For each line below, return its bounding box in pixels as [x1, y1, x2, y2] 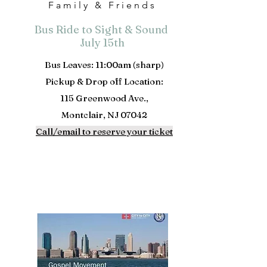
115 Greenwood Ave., [60, 92, 148, 104]
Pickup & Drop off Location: [45, 76, 163, 87]
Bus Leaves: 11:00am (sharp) [45, 59, 164, 70]
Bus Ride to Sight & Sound [34, 23, 170, 36]
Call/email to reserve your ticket [36, 126, 173, 137]
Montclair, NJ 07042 [61, 109, 147, 120]
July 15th [80, 36, 125, 49]
